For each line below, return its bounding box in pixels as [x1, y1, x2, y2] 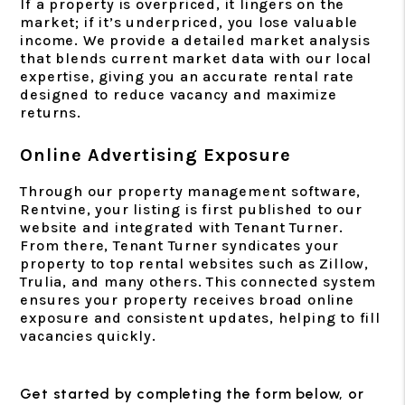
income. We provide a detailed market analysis [20, 31, 371, 49]
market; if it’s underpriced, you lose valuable [20, 13, 359, 31]
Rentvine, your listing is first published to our [20, 200, 363, 218]
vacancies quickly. [20, 326, 156, 344]
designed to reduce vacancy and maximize [20, 85, 337, 103]
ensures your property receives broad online [20, 290, 354, 308]
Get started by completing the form [20, 384, 297, 402]
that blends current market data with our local [20, 49, 372, 67]
